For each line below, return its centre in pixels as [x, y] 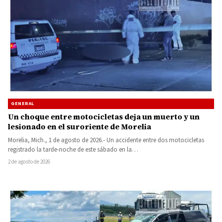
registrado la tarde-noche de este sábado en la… [73, 149]
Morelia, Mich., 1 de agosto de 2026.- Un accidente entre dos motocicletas [106, 140]
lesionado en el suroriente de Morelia [80, 126]
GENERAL [23, 103]
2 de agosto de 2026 [29, 162]
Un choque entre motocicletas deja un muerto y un [104, 116]
